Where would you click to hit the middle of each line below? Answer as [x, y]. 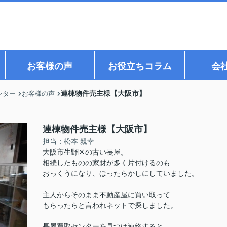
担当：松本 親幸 [68, 141]
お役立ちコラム [140, 66]
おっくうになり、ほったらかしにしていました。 [121, 173]
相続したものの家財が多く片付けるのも [106, 163]
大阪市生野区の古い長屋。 [85, 152]
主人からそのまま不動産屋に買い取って [106, 195]
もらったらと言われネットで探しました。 [110, 205]
